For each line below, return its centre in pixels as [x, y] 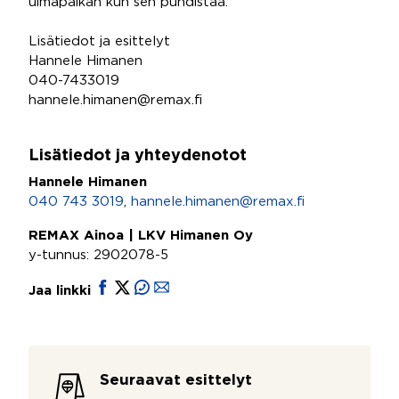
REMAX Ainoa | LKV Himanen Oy [141, 236]
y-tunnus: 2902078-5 [98, 255]
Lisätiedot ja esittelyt [99, 41]
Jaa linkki [62, 291]
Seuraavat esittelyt [176, 381]
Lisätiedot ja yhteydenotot [138, 156]
